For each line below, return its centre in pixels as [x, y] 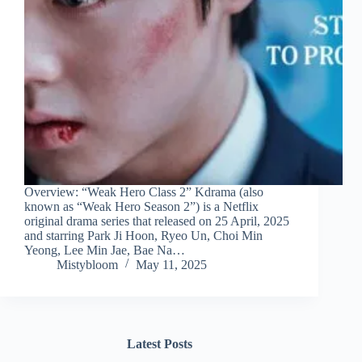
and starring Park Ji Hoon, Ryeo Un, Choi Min [143, 236]
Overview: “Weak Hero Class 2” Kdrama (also [144, 192]
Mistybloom [87, 265]
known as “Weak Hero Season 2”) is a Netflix [141, 207]
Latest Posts [159, 344]
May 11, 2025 [171, 265]
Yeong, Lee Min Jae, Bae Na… [105, 250]
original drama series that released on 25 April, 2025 [157, 221]
